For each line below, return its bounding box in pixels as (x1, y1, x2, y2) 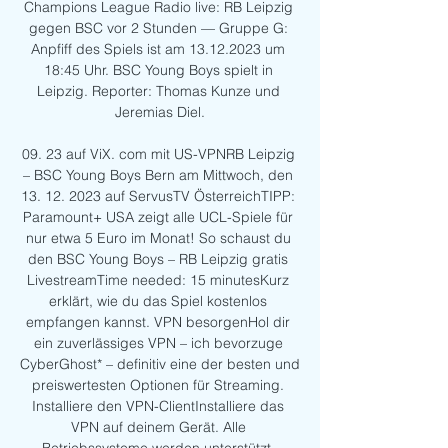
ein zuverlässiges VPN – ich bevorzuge (33, 334, 283, 353)
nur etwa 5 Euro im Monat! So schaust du (25, 229, 291, 248)
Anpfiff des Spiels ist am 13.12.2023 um (31, 40, 285, 59)
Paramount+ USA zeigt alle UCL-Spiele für (23, 208, 293, 227)
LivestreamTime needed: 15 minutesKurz (27, 271, 289, 290)
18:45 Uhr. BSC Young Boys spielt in (43, 61, 273, 80)
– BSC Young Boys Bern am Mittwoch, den (23, 166, 293, 185)
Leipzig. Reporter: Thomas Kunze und (36, 82, 280, 101)
